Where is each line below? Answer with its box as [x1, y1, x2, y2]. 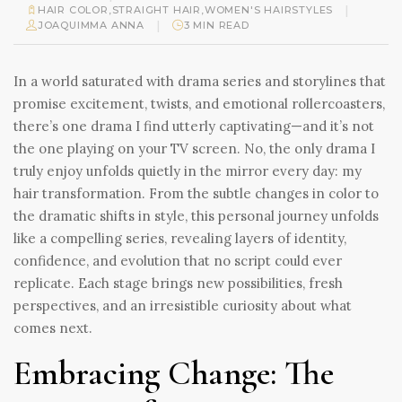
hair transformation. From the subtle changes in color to [13, 184, 379, 202]
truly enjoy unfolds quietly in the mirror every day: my [13, 162, 362, 179]
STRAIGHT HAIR [111, 3, 202, 16]
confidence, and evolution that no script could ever [13, 251, 342, 269]
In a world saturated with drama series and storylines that [13, 72, 386, 90]
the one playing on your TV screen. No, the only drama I [13, 139, 375, 157]
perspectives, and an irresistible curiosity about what [13, 296, 352, 314]
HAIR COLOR [37, 3, 109, 16]
